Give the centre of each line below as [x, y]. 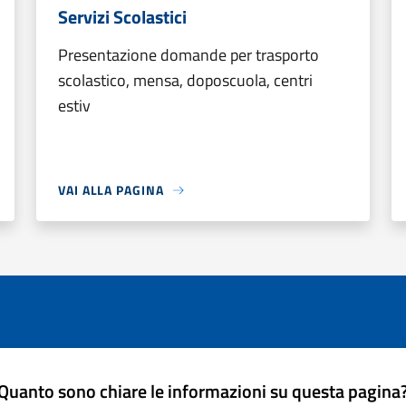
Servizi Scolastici [122, 17]
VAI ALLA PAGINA [111, 190]
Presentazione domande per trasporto [188, 55]
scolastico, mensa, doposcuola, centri [185, 80]
